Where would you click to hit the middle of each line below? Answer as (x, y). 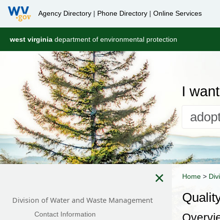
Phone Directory (122, 13)
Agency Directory (65, 13)
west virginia (31, 39)
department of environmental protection (115, 39)
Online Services (178, 13)
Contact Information (65, 214)
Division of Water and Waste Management (82, 200)
